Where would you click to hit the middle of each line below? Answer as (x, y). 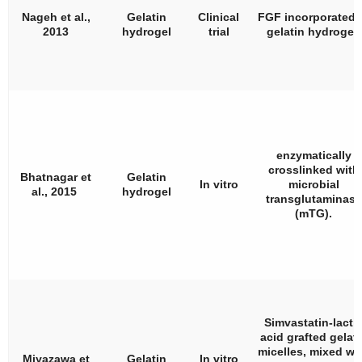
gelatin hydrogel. (314, 31)
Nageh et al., (56, 17)
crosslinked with (314, 169)
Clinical (219, 17)
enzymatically (314, 155)
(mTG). (314, 213)
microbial (314, 184)
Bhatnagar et (56, 177)
